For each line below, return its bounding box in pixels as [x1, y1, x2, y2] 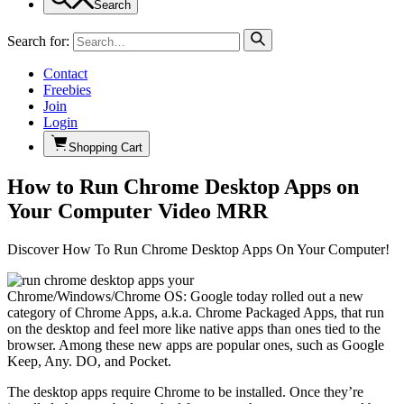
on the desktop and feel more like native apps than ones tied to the [7, 320, 381, 336]
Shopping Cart [69, 141, 142, 154]
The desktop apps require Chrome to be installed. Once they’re [7, 383, 363, 399]
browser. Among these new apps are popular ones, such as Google [7, 336, 384, 353]
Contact [43, 66, 87, 81]
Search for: [7, 33, 69, 49]
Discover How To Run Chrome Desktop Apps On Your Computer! [7, 241, 390, 257]
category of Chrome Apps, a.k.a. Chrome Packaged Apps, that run [7, 304, 384, 320]
